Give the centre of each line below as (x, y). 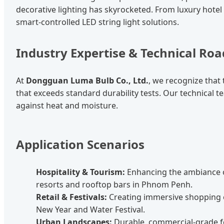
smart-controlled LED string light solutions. (97, 22)
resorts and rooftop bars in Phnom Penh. (114, 184)
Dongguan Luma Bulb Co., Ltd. (87, 80)
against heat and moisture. (67, 105)
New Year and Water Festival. (90, 209)
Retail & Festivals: (71, 197)
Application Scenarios (80, 144)
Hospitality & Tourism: (80, 172)
